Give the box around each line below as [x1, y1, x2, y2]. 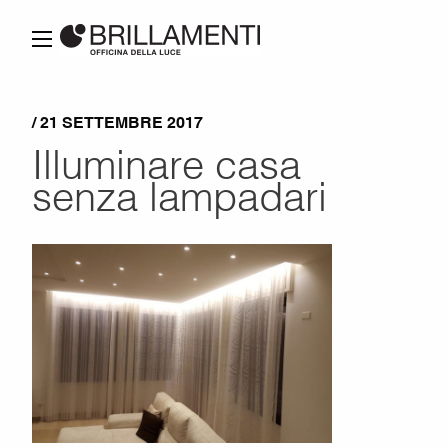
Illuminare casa [32, 138, 301, 189]
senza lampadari [32, 170, 327, 221]
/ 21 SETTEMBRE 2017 [32, 112, 203, 132]
